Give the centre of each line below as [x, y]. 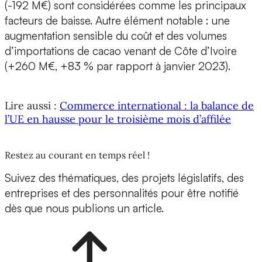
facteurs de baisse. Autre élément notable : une [117, 21]
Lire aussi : [32, 106]
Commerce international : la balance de [157, 106]
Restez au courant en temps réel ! [77, 155]
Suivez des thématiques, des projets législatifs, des [124, 177]
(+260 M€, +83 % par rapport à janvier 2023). [118, 66]
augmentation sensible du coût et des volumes [116, 36]
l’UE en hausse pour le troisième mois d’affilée [118, 119]
